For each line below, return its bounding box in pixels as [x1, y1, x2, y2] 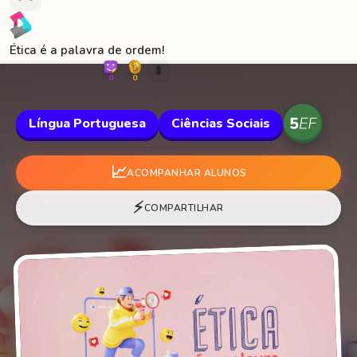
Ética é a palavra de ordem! [10, 42, 164, 58]
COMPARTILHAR [143, 202, 224, 214]
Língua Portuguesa [29, 114, 146, 132]
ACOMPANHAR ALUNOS [127, 167, 247, 179]
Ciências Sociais [171, 114, 270, 132]
